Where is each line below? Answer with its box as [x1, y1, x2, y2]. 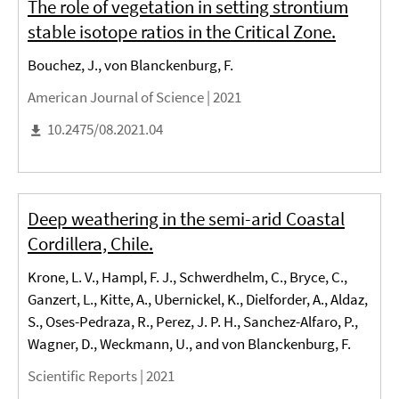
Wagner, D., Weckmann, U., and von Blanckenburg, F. [28, 333, 351, 354]
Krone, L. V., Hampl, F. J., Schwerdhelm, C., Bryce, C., [28, 266, 347, 287]
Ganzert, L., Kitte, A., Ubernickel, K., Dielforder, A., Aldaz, [28, 289, 368, 309]
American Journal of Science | [28, 86, 213, 107]
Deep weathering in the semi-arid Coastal [28, 206, 345, 231]
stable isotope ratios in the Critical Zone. [28, 19, 336, 44]
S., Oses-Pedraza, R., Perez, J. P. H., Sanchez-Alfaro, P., [28, 311, 358, 331]
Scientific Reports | [28, 365, 146, 386]
